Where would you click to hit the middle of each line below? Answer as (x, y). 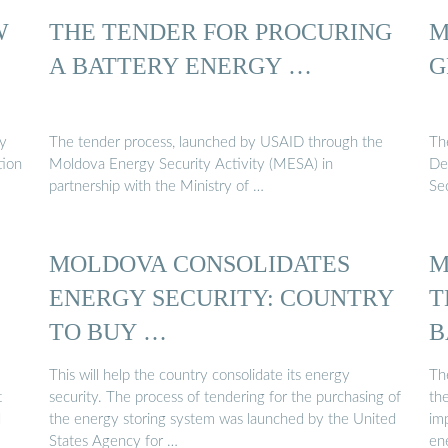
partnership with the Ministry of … (156, 187)
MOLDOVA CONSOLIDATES (199, 264)
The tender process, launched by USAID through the (216, 143)
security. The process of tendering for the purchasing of (225, 397)
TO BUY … (108, 332)
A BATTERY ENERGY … (180, 65)
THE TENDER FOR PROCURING (220, 31)
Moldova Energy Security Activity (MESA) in (191, 165)
